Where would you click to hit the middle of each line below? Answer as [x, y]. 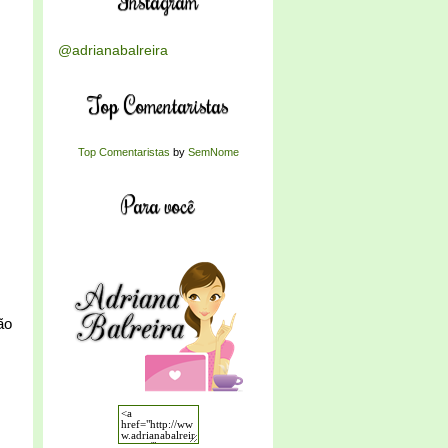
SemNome [213, 152]
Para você [158, 204]
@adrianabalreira [113, 50]
